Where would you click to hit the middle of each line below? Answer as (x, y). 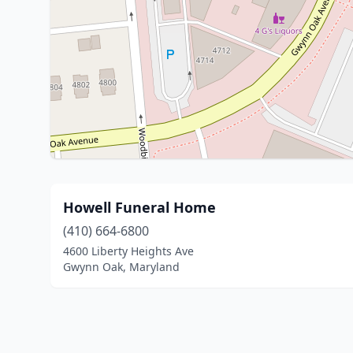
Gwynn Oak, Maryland (121, 267)
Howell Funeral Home (139, 207)
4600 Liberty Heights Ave (128, 251)
